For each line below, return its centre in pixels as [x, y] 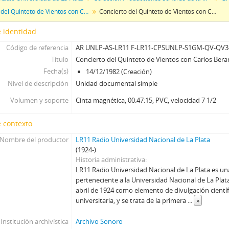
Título [60, 59]
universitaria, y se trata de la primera [132, 200]
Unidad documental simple [117, 83]
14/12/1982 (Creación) [119, 72]
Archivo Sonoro [99, 221]
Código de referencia [37, 48]
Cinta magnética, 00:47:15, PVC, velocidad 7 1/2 [146, 100]
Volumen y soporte [39, 100]
